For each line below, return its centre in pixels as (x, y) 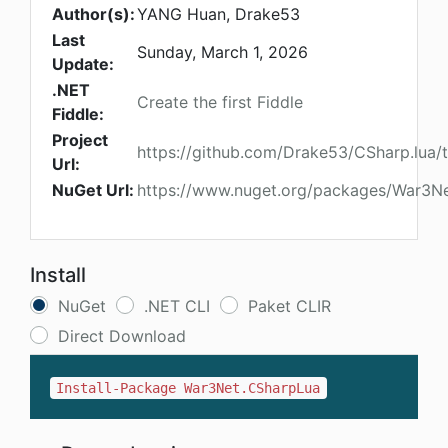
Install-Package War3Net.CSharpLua (188, 388)
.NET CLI (177, 306)
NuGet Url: (93, 190)
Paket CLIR (289, 306)
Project (80, 140)
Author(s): (93, 14)
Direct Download (122, 336)
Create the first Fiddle (220, 102)
